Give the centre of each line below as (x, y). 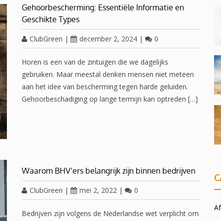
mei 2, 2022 (98, 190)
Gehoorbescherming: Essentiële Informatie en (103, 7)
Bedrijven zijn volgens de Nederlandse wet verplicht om (110, 213)
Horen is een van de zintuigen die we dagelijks (95, 62)
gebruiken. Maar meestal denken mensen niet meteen (108, 74)
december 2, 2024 (108, 39)
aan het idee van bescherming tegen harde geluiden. (105, 87)
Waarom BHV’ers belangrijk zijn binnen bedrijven (109, 171)
